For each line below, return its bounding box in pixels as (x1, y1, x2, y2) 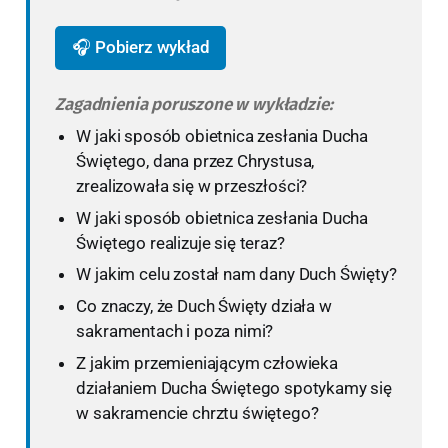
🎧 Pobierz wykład (72, 37, 210, 58)
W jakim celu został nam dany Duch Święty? (76, 264, 397, 285)
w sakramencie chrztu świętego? (76, 403, 319, 423)
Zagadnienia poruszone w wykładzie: (55, 94, 333, 116)
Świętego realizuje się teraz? (76, 232, 285, 253)
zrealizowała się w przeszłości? (76, 175, 308, 196)
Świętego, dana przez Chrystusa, (76, 150, 315, 171)
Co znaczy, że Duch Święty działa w (76, 296, 332, 317)
